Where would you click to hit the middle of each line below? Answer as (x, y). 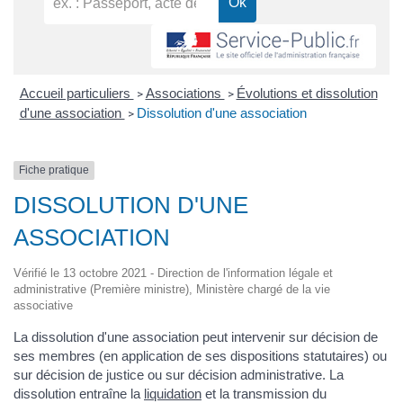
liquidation (173, 393)
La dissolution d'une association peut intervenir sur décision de (196, 336)
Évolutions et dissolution (307, 94)
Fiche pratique (54, 170)
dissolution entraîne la (79, 393)
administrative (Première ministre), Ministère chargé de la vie (172, 289)
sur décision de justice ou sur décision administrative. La (179, 374)
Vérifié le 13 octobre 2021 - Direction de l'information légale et (173, 273)
